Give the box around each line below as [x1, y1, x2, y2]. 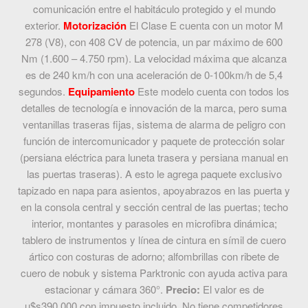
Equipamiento [68, 84, 135, 100]
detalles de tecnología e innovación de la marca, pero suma [21, 100, 287, 115]
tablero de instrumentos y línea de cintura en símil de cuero [22, 232, 286, 247]
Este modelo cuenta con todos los [137, 84, 289, 99]
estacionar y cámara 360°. [44, 282, 166, 297]
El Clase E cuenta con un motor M [129, 18, 283, 33]
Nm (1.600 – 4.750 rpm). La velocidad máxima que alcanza [21, 51, 287, 66]
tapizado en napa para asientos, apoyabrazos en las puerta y [18, 183, 290, 198]
